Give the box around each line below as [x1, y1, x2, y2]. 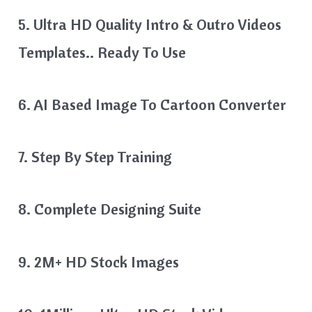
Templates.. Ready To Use [18, 42, 187, 62]
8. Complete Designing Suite [18, 199, 202, 219]
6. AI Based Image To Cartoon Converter [18, 94, 290, 114]
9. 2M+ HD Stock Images [18, 251, 180, 272]
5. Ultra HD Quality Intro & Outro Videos [18, 14, 282, 34]
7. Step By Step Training [18, 147, 176, 167]
